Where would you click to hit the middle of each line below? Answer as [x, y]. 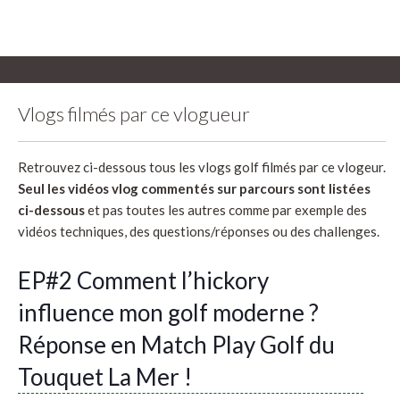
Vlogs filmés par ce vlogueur [134, 113]
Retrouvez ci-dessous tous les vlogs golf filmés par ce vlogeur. [202, 167]
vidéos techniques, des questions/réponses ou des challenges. [199, 231]
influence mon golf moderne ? [168, 312]
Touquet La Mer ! [105, 376]
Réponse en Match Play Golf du [176, 344]
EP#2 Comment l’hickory [143, 280]
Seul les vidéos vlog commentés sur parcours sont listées [194, 188]
